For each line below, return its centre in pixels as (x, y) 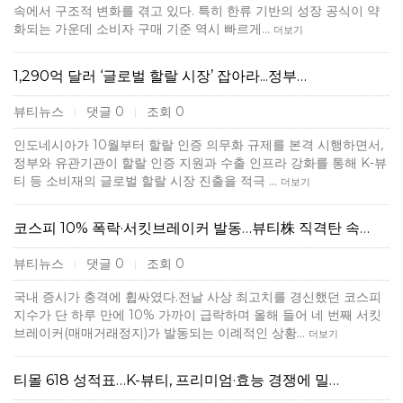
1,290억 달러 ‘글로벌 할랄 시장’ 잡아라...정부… (160, 76)
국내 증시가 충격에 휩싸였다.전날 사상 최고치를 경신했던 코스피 (197, 297)
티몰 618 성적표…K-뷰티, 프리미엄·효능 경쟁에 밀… (176, 380)
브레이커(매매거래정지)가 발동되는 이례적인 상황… (161, 333)
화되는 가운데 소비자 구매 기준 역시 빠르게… (143, 29)
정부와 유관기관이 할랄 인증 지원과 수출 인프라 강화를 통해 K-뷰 (200, 163)
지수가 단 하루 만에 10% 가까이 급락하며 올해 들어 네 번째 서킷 (197, 315)
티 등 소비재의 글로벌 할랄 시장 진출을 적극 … (147, 181)
